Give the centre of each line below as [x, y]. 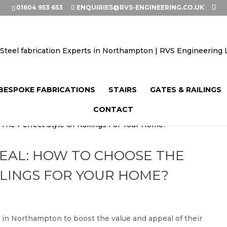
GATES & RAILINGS [185, 90]
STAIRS [122, 90]
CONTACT [113, 109]
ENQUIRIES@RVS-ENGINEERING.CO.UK [140, 7]
